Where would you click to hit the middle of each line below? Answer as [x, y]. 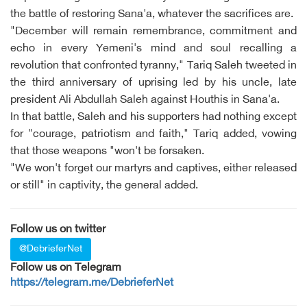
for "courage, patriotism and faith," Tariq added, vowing [153, 135]
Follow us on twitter [58, 230]
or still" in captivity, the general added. [104, 186]
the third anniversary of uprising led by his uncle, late [153, 83]
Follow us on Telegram [66, 268]
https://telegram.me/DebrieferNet [92, 283]
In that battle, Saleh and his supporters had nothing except [153, 118]
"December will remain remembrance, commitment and [153, 32]
